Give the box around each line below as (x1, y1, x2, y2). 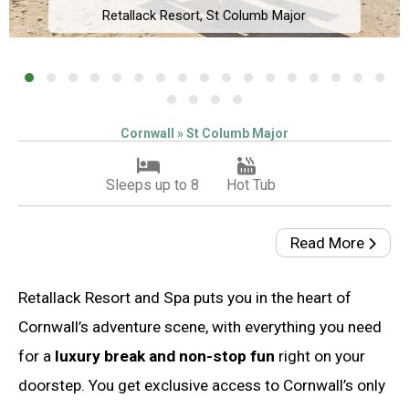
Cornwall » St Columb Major (121, 125, 288, 141)
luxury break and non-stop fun (55, 347, 275, 366)
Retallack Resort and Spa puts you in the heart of (18, 288, 351, 308)
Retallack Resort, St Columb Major (102, 6, 307, 24)
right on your (275, 347, 365, 366)
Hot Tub (226, 175, 276, 194)
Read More (290, 233, 368, 252)
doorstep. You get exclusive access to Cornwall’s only (18, 376, 385, 395)
